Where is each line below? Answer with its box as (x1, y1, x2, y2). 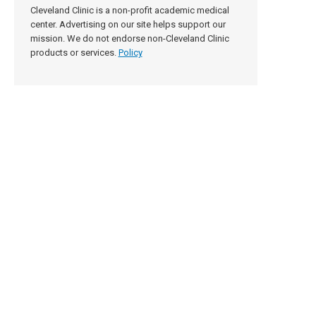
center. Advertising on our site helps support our (30, 19, 226, 30)
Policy (118, 47, 142, 58)
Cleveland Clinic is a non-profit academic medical (30, 5, 229, 16)
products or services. (30, 47, 116, 58)
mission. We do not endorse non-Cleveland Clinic (30, 33, 229, 44)
